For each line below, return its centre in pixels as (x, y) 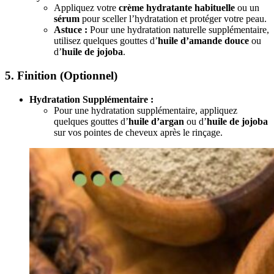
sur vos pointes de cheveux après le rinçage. (138, 132)
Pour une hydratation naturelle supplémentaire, (178, 30)
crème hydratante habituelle (177, 8)
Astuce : (71, 30)
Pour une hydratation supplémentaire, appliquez (146, 110)
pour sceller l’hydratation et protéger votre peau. (173, 19)
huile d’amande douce (203, 41)
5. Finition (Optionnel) (61, 75)
